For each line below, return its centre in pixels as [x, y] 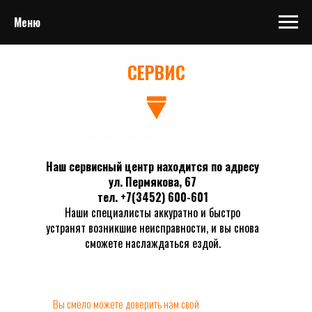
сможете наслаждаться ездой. [153, 243]
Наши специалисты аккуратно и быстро [153, 212]
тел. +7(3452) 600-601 [153, 197]
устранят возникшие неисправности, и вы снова [153, 228]
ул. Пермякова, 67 [153, 182]
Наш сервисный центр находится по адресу [153, 166]
